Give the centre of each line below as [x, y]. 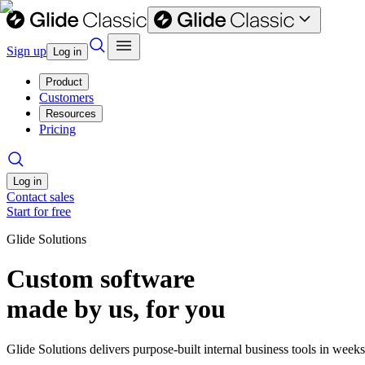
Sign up [26, 51]
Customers [66, 97]
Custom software [101, 279]
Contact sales [40, 197]
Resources [71, 114]
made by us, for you [116, 309]
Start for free [39, 211]
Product [64, 82]
